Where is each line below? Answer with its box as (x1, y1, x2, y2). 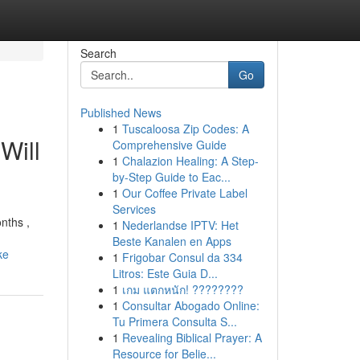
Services (112, 201, 156, 217)
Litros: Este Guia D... (112, 265, 218, 281)
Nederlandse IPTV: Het (121, 217, 239, 233)
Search (80, 45, 117, 61)
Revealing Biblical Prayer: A (121, 329, 262, 346)
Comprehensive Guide (112, 137, 227, 153)
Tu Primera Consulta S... (112, 313, 237, 329)
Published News (80, 104, 162, 121)
